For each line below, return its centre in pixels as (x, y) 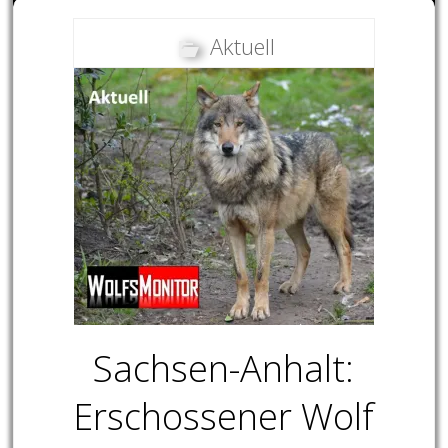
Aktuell (242, 46)
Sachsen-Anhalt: (224, 369)
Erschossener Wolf (224, 417)
